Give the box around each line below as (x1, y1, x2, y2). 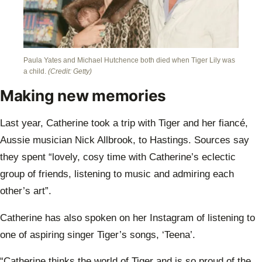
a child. (23, 67, 48, 75)
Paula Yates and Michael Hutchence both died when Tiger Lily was (23, 56, 235, 64)
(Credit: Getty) (48, 67, 92, 75)
